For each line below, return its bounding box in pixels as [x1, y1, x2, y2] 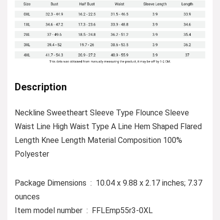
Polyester [15, 149, 49, 159]
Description [15, 81, 67, 93]
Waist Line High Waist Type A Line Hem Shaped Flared [15, 121, 202, 131]
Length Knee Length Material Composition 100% [15, 135, 182, 145]
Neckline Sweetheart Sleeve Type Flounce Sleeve [15, 108, 189, 117]
